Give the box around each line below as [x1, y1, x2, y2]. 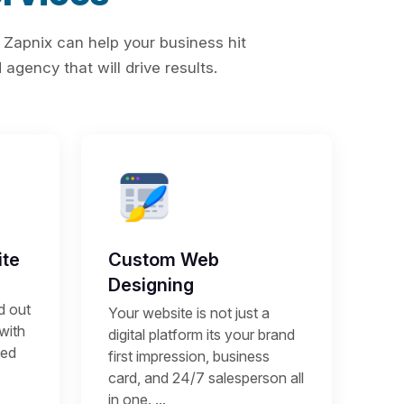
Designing [108, 274, 194, 296]
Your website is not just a [108, 304, 270, 322]
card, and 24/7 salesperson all [108, 369, 304, 387]
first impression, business [108, 347, 270, 365]
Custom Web [108, 249, 219, 271]
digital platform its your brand [108, 326, 295, 344]
